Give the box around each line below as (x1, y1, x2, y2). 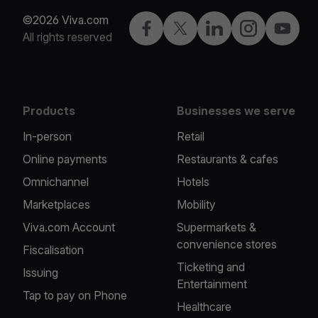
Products (23, 104, 75, 118)
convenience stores (177, 237, 278, 251)
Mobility (177, 197, 216, 212)
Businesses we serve (177, 104, 296, 118)
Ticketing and (177, 260, 246, 274)
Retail (177, 129, 205, 143)
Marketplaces (23, 197, 90, 212)
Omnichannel (23, 175, 89, 189)
